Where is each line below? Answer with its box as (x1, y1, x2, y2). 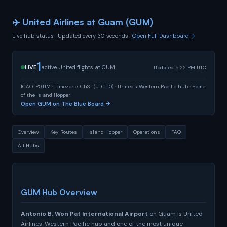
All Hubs (18, 142, 39, 149)
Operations (133, 129, 160, 135)
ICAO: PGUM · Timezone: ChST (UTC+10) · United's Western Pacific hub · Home (21, 83, 205, 90)
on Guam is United (148, 210, 203, 218)
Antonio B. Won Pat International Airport (21, 210, 148, 218)
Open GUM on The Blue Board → (21, 100, 110, 107)
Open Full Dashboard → (132, 32, 195, 40)
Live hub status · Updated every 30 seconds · (12, 32, 132, 40)
